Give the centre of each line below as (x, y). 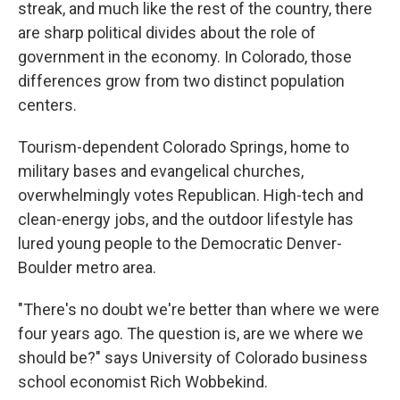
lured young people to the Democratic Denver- (180, 244)
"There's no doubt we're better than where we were (199, 310)
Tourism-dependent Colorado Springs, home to (183, 147)
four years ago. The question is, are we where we (191, 334)
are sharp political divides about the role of (167, 33)
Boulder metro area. (87, 268)
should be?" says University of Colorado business (193, 358)
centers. (47, 105)
